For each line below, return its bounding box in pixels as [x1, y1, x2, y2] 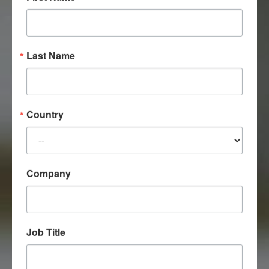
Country [26, 107, 64, 121]
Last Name [26, 48, 75, 62]
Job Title [26, 225, 65, 239]
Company [26, 166, 71, 180]
